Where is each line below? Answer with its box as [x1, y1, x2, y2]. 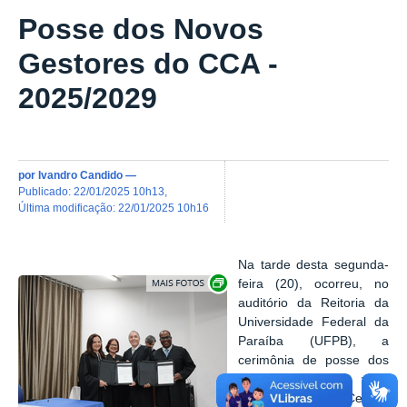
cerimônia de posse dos [238, 352, 389, 367]
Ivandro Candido [38, 168, 123, 181]
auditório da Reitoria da [238, 295, 389, 310]
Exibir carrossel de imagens [234, 269, 374, 285]
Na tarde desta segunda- [238, 257, 389, 272]
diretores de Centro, [238, 391, 389, 405]
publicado [25, 184, 68, 197]
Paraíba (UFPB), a [238, 333, 389, 348]
